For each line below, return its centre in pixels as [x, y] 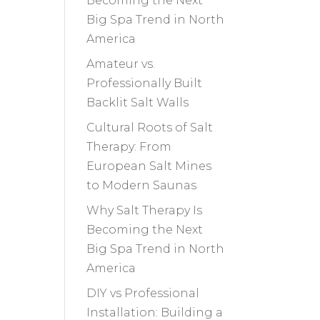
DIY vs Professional [142, 294]
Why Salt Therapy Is [144, 211]
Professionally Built [144, 84]
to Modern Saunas [141, 186]
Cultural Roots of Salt [149, 128]
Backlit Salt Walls [137, 103]
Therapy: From [129, 147]
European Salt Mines [149, 166]
